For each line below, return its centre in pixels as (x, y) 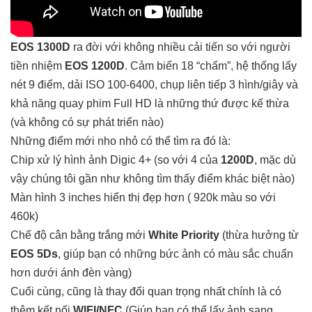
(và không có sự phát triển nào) (87, 122)
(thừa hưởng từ (260, 235)
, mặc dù (275, 159)
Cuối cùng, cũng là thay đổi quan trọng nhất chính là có (146, 291)
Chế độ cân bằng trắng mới (79, 235)
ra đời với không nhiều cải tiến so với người (180, 47)
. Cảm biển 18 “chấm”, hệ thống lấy (211, 65)
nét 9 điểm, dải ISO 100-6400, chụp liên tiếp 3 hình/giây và (154, 84)
